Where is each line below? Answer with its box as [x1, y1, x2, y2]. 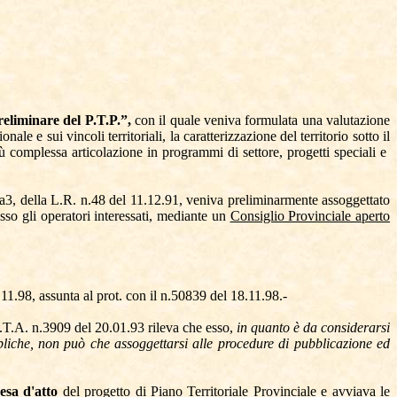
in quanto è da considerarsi [236, 320, 391, 335]
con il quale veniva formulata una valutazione [134, 113, 391, 128]
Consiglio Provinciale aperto [230, 208, 391, 223]
